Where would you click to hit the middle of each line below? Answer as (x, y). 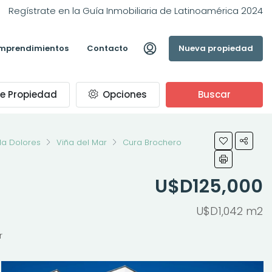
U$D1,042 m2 (229, 211)
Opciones (124, 94)
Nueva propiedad (216, 49)
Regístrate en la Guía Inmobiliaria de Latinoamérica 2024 (136, 11)
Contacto (107, 48)
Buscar (214, 94)
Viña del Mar (82, 142)
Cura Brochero (152, 142)
